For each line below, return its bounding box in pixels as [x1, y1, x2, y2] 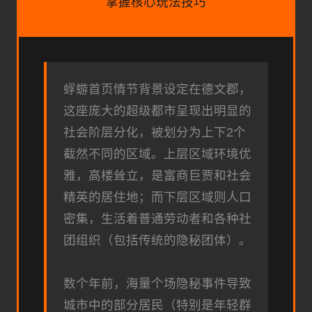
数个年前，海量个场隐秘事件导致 [63, 276, 251, 290]
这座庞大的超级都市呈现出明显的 [63, 103, 251, 118]
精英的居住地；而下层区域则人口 [63, 189, 251, 204]
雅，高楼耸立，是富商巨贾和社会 [63, 168, 251, 182]
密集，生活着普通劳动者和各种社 [63, 211, 251, 226]
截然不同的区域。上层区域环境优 [63, 146, 251, 161]
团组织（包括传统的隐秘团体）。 [63, 233, 251, 247]
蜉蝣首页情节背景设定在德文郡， [63, 81, 251, 96]
